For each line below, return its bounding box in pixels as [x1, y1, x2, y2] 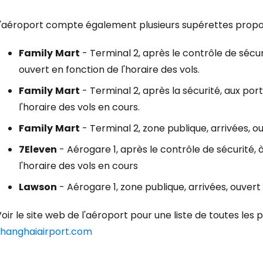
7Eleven [19, 143, 57, 156]
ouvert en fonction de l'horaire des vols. [19, 63, 200, 76]
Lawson [19, 180, 57, 194]
